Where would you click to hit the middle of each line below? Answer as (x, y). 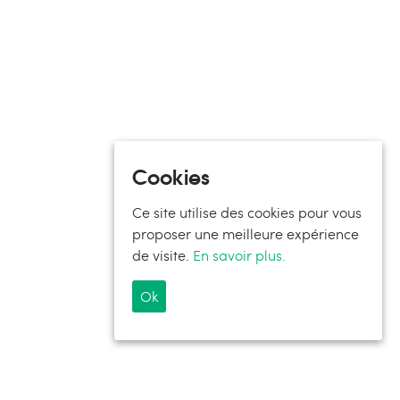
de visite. (162, 255)
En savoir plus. (239, 255)
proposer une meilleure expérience (246, 234)
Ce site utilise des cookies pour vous (247, 212)
